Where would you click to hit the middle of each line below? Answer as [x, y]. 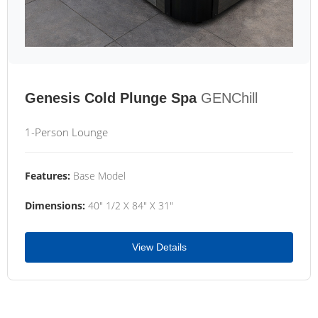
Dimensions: [55, 205]
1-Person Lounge [66, 132]
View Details [159, 247]
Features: [48, 176]
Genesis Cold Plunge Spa [111, 98]
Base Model [98, 176]
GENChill [229, 98]
